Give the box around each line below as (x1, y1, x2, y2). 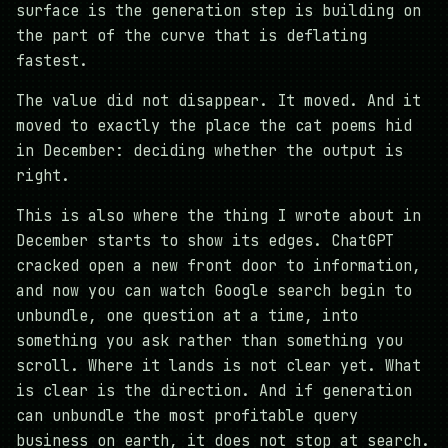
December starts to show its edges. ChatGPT (16, 231, 394, 252)
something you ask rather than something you (16, 331, 403, 352)
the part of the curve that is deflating (16, 26, 367, 47)
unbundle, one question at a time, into (16, 306, 358, 327)
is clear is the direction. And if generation (16, 381, 412, 402)
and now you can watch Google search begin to (16, 281, 412, 302)
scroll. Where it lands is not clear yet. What (16, 356, 421, 377)
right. (16, 166, 70, 187)
